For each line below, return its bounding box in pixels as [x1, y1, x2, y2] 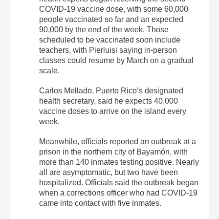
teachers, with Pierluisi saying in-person [39, 45, 177, 54]
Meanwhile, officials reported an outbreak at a [39, 137, 196, 146]
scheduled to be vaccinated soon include [39, 35, 180, 44]
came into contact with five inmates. [39, 198, 161, 207]
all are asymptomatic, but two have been [39, 168, 178, 176]
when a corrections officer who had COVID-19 [39, 188, 197, 197]
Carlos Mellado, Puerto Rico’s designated [39, 86, 183, 95]
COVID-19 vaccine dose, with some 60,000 [39, 4, 188, 13]
